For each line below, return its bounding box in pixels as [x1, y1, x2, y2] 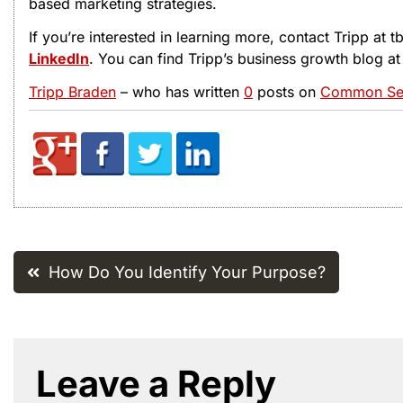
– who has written [116, 82, 244, 101]
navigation [13, 293, 212, 341]
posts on [253, 82, 320, 101]
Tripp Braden [29, 82, 116, 101]
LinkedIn [29, 49, 89, 68]
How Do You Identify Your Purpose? [49, 262, 326, 282]
